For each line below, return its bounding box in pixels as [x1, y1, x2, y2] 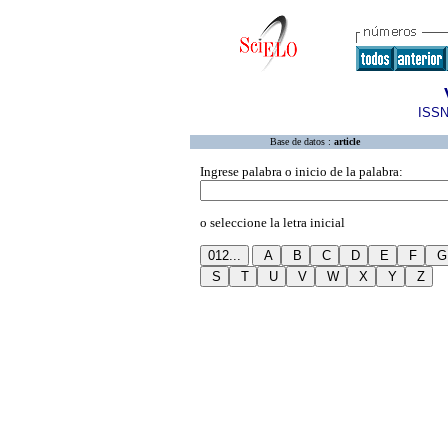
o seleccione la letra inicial [200, 215, 345, 230]
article [334, 136, 360, 147]
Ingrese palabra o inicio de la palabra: [200, 164, 403, 179]
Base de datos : [270, 136, 334, 147]
